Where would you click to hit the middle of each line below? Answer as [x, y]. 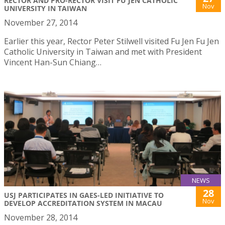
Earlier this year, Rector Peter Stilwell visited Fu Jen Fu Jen [111, 41]
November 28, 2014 [41, 218]
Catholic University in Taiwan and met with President [103, 51]
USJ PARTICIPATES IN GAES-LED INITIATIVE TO [84, 195]
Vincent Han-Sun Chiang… [53, 62]
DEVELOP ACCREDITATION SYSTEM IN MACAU [83, 203]
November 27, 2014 [41, 22]
